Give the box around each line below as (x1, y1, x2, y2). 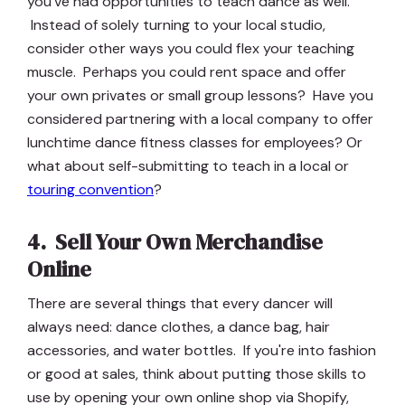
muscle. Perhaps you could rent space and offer (27, 62, 346, 82)
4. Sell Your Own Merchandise (27, 227, 323, 258)
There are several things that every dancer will (27, 294, 333, 314)
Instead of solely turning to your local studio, (27, 15, 325, 35)
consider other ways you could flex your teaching (27, 39, 354, 59)
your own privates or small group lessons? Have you (27, 86, 373, 106)
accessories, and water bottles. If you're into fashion (27, 341, 376, 361)
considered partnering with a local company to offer (27, 109, 373, 129)
